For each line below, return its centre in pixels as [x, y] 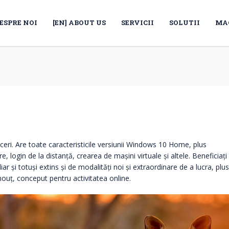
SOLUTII [185, 22]
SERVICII [138, 22]
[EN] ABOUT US [79, 22]
